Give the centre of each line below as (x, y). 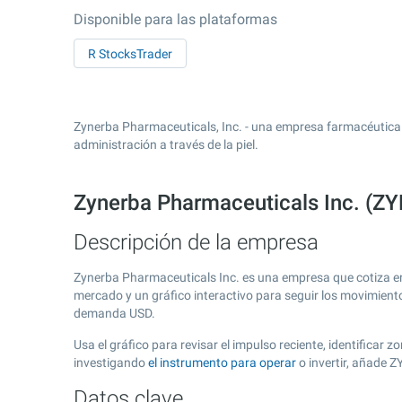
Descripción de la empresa (196, 242)
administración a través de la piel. (166, 144)
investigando (111, 363)
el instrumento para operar (222, 363)
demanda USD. (114, 313)
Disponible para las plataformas (175, 19)
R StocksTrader (130, 54)
